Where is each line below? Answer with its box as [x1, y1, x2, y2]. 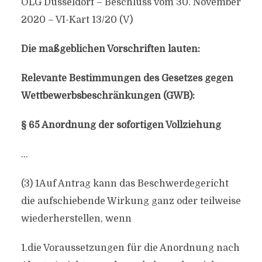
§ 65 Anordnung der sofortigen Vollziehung [20, 120, 221, 130]
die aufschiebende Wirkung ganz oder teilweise [20, 196, 241, 206]
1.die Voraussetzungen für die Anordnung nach [20, 243, 240, 253]
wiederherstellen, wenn [20, 213, 132, 224]
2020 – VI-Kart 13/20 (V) [20, 15, 133, 25]
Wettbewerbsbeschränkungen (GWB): [20, 91, 195, 101]
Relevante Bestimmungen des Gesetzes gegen [20, 73, 233, 84]
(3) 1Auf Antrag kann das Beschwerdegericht [20, 178, 229, 189]
